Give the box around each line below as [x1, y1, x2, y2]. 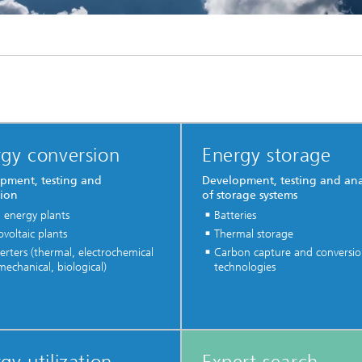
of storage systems [201, 187, 297, 202]
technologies [213, 259, 276, 274]
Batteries [213, 208, 256, 222]
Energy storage [201, 144, 331, 167]
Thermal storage [213, 226, 293, 241]
